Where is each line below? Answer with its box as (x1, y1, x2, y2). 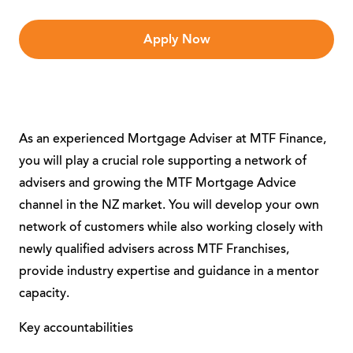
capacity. (19, 288, 69, 300)
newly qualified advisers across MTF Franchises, (19, 243, 289, 256)
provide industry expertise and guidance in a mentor (19, 266, 319, 278)
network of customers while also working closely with (19, 221, 323, 234)
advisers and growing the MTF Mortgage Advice (19, 177, 296, 190)
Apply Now (143, 34, 210, 46)
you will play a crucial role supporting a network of (19, 155, 307, 168)
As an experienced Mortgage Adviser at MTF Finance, (19, 133, 326, 146)
